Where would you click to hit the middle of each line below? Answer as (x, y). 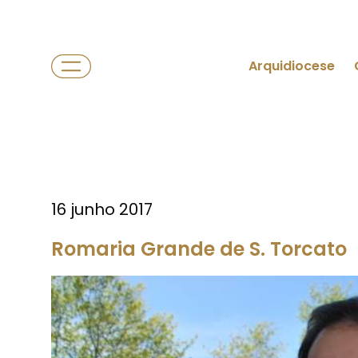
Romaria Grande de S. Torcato (199, 249)
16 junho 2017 (102, 209)
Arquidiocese (292, 66)
